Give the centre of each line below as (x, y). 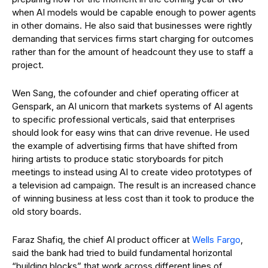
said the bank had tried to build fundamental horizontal (122, 253)
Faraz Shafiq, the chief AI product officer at (102, 240)
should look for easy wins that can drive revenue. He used (131, 133)
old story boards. (47, 211)
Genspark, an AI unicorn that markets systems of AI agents (133, 106)
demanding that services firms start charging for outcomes (133, 39)
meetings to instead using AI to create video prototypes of (132, 172)
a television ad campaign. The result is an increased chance (134, 185)
